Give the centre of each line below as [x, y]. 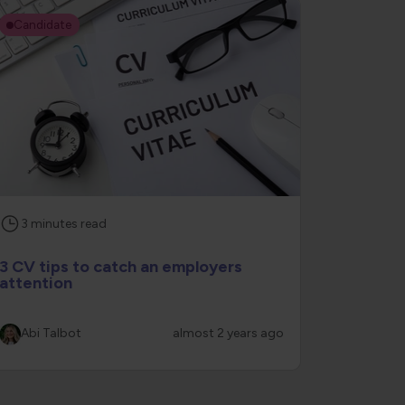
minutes [54, 223]
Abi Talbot [51, 333]
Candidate [43, 24]
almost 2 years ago [228, 333]
